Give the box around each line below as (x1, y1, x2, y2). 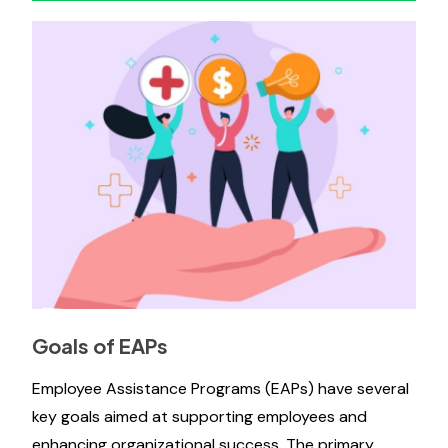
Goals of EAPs (32, 333, 168, 358)
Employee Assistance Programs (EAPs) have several (32, 378, 409, 399)
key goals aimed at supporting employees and (32, 406, 367, 427)
